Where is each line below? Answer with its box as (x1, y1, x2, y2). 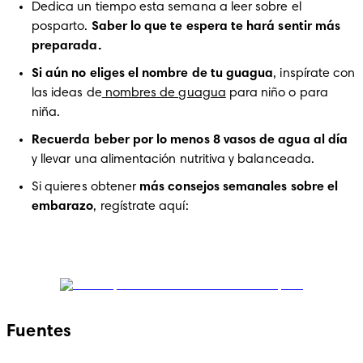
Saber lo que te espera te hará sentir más (91, 20, 341, 33)
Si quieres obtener (32, 181, 137, 194)
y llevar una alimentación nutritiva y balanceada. (32, 153, 314, 166)
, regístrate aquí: (93, 200, 192, 213)
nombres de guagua (101, 87, 226, 100)
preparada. (32, 40, 101, 53)
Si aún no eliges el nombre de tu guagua (32, 67, 274, 80)
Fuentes (6, 323, 72, 341)
